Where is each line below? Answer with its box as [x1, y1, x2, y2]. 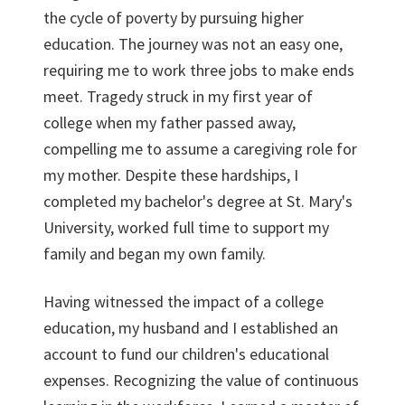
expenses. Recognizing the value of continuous [43, 370, 359, 391]
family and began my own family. [43, 243, 266, 264]
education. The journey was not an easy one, [43, 33, 343, 54]
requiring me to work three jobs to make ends [43, 60, 354, 80]
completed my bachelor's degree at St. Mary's [43, 191, 353, 212]
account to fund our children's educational [43, 344, 329, 364]
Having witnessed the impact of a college [43, 291, 324, 312]
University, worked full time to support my [43, 217, 329, 238]
